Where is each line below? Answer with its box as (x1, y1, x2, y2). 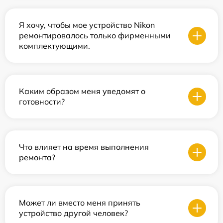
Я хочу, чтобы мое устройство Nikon (19, 20, 155, 30)
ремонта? (19, 152, 55, 162)
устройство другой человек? (19, 208, 128, 218)
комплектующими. (19, 41, 90, 51)
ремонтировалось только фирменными (19, 30, 171, 40)
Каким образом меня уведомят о (19, 86, 145, 96)
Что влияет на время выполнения (19, 142, 149, 152)
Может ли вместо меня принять (19, 198, 140, 208)
